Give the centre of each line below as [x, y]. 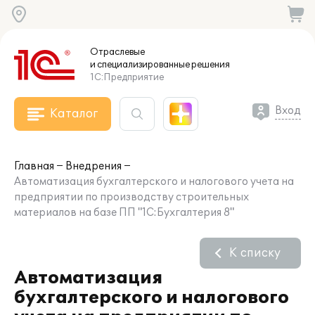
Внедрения [94, 166]
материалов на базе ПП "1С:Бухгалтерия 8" [124, 213]
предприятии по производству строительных [131, 197]
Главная [34, 166]
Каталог [74, 114]
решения [210, 65]
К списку [255, 253]
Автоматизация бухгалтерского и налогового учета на [154, 182]
